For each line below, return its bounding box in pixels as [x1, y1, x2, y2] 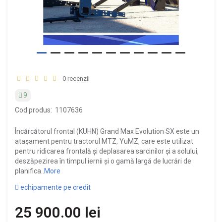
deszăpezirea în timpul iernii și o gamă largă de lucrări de [15, 157, 191, 165]
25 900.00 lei [15, 203, 101, 221]
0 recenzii [59, 74, 90, 82]
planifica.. [15, 166, 44, 175]
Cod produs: [15, 106, 52, 114]
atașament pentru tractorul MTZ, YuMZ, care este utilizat [15, 137, 193, 145]
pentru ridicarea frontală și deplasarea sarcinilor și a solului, [15, 147, 199, 155]
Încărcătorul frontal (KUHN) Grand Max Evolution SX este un [15, 127, 199, 135]
